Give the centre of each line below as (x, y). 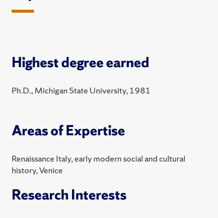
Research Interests (69, 195)
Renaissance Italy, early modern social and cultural (99, 159)
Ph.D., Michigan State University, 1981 (81, 91)
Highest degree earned (81, 63)
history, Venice (37, 170)
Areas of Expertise (68, 131)
